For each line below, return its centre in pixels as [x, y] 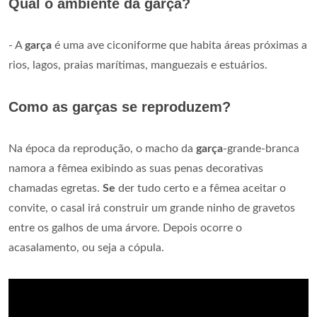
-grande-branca [261, 149]
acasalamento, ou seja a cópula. [86, 248]
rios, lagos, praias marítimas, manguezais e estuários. [138, 65]
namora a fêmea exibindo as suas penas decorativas [136, 169]
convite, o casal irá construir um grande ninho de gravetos [152, 208]
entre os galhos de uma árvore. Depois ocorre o [125, 228]
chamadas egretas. [56, 189]
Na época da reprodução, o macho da [102, 149]
